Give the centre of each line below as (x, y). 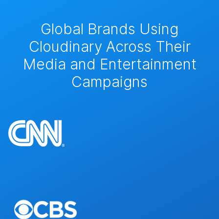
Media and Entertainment (109, 64)
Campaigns (109, 81)
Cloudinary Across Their (109, 46)
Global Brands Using (109, 29)
